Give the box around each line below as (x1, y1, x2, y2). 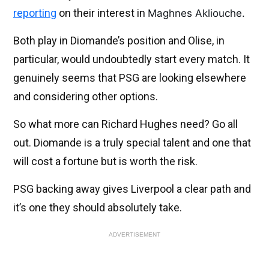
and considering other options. (13, 90, 158, 103)
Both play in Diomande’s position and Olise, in (13, 34, 225, 47)
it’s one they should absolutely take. (13, 201, 182, 214)
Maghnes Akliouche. (148, 7, 245, 20)
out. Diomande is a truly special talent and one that (13, 136, 251, 150)
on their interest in (56, 7, 148, 20)
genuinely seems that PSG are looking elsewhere (13, 71, 246, 85)
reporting (13, 7, 56, 20)
